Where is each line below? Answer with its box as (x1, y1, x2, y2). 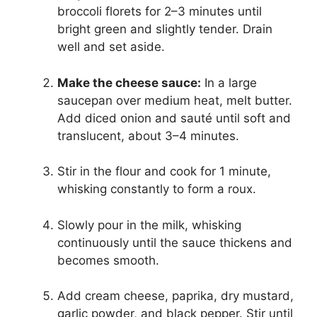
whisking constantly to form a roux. (57, 182, 256, 196)
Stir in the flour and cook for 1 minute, (57, 164, 271, 178)
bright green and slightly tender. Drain (57, 22, 272, 36)
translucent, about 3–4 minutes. (57, 128, 239, 143)
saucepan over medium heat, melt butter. (57, 93, 292, 108)
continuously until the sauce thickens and (57, 235, 292, 250)
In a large (201, 75, 257, 90)
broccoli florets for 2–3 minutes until (57, 4, 262, 18)
